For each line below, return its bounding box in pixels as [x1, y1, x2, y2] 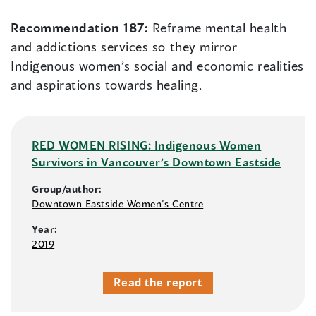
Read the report [114, 275, 202, 289]
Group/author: [32, 183, 103, 195]
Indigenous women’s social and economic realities [11, 58, 304, 74]
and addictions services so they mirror [11, 39, 238, 55]
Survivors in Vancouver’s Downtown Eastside [32, 155, 281, 169]
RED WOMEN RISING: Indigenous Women [32, 138, 262, 152]
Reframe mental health [152, 20, 287, 36]
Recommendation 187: [11, 20, 152, 36]
